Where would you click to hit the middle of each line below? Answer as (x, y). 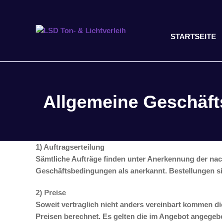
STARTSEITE (193, 36)
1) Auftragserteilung (70, 147)
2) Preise (51, 193)
